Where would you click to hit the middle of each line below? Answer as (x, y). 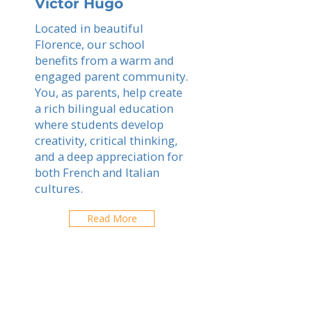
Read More (112, 218)
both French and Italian (97, 172)
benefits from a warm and (104, 60)
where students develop (99, 124)
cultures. (59, 188)
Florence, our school (90, 44)
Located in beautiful (89, 28)
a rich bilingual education (104, 108)
